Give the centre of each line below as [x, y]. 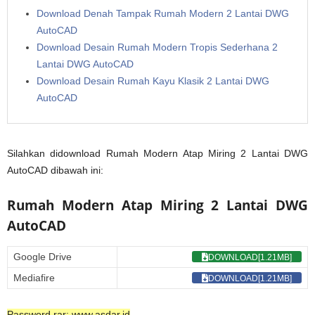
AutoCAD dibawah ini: [55, 170]
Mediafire [34, 277]
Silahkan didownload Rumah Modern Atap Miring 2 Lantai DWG [157, 153]
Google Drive [43, 256]
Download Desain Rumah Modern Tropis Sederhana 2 [157, 47]
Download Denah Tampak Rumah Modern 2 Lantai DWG [163, 13]
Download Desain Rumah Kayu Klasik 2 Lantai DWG [153, 81]
